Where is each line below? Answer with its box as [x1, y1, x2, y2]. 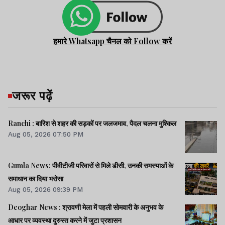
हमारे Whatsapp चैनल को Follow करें [53, 36, 172, 47]
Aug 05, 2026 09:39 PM [8, 185, 83, 193]
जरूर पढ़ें [12, 87, 53, 103]
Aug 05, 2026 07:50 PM [8, 130, 83, 139]
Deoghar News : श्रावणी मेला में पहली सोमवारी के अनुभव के [8, 202, 163, 212]
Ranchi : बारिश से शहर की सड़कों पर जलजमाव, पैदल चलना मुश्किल [8, 119, 176, 129]
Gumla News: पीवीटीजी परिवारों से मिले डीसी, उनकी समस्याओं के [8, 160, 173, 170]
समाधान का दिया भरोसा [8, 173, 63, 183]
